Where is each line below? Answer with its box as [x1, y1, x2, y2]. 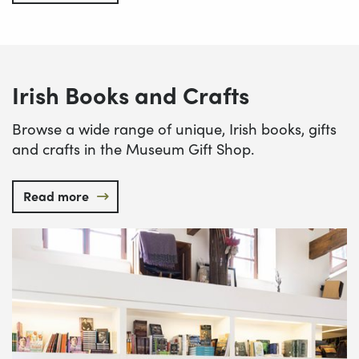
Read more [23, 186, 89, 205]
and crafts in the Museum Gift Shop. [12, 137, 254, 159]
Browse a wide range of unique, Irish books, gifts [12, 117, 337, 139]
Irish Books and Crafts [12, 77, 249, 111]
